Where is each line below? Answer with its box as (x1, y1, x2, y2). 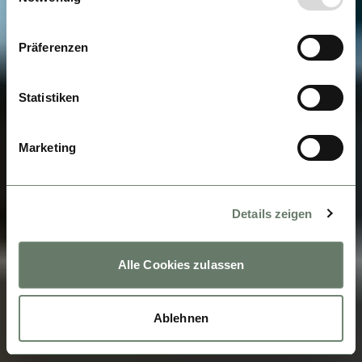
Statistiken (19, 90, 80, 104)
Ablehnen (154, 310, 208, 325)
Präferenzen (19, 40, 89, 54)
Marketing (19, 141, 76, 154)
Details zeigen (232, 206, 313, 221)
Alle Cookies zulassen (117, 258, 245, 271)
